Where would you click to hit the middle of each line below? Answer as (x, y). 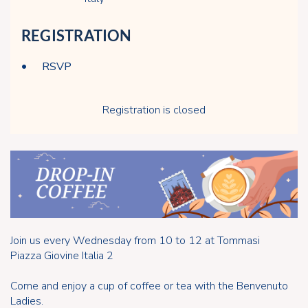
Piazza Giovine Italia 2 (62, 255)
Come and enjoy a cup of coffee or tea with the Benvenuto (149, 286)
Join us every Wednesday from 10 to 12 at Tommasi (135, 240)
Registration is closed (154, 110)
